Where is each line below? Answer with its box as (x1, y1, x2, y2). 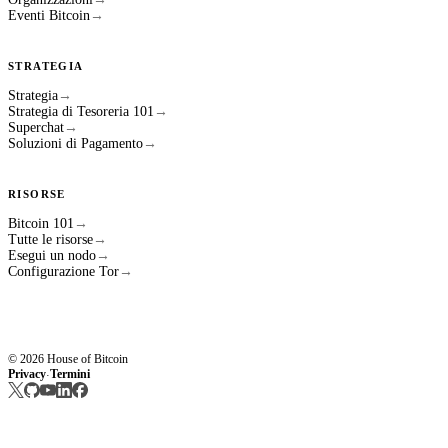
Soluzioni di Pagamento (8, 136, 143, 152)
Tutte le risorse (8, 232, 93, 248)
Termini (50, 367, 90, 382)
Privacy (8, 367, 46, 382)
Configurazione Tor (8, 264, 119, 280)
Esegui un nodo (8, 248, 96, 264)
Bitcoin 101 (8, 216, 74, 232)
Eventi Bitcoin (8, 8, 90, 24)
